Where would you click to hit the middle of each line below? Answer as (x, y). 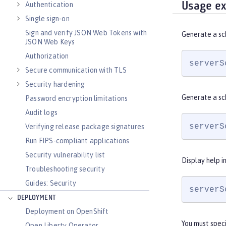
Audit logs (41, 112)
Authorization (47, 56)
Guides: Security (51, 183)
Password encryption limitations (77, 98)
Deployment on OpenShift (67, 211)
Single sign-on (47, 19)
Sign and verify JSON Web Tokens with (86, 33)
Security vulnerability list (65, 155)
